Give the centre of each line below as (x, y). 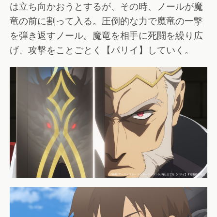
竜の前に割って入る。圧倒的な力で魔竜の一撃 (106, 21)
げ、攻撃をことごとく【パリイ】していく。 (102, 50)
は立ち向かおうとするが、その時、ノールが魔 (106, 7)
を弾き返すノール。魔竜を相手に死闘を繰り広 (106, 36)
